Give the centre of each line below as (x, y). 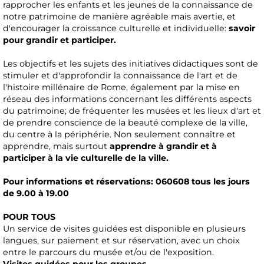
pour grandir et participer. (60, 40)
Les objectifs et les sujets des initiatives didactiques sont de (131, 64)
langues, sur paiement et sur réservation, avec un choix (121, 241)
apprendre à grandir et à (163, 146)
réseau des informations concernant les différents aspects (127, 99)
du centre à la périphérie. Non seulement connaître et (119, 135)
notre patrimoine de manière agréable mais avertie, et (119, 17)
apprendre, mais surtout (56, 146)
